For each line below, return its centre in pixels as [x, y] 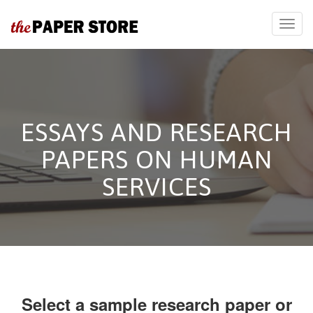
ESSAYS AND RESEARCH [156, 132]
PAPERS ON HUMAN [156, 159]
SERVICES [156, 187]
